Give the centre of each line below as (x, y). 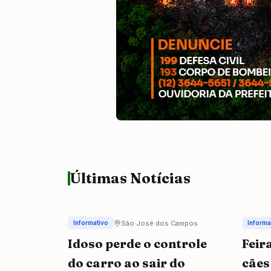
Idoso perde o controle (137, 243)
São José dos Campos (159, 223)
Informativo (91, 223)
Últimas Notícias (130, 178)
